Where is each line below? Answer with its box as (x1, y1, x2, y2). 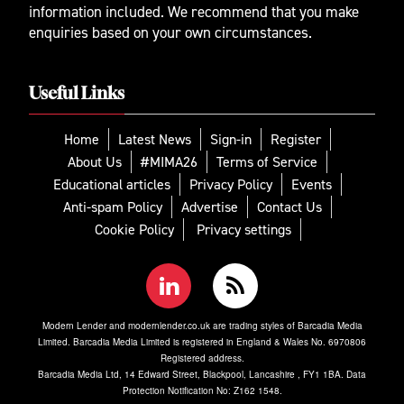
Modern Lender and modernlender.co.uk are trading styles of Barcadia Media (41, 319, 363, 333)
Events (291, 175, 332, 195)
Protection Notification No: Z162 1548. (122, 384, 282, 398)
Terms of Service (216, 152, 317, 172)
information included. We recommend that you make (29, 2, 359, 23)
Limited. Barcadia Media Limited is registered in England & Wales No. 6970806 (38, 335, 366, 349)
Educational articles (53, 175, 170, 195)
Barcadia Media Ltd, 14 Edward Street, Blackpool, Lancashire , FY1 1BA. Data (38, 368, 366, 381)
